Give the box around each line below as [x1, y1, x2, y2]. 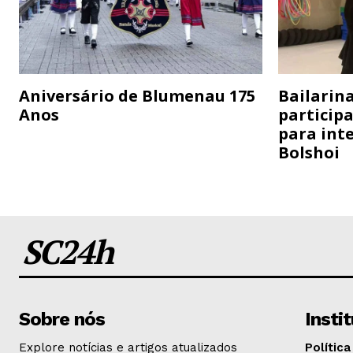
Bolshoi [278, 142, 340, 164]
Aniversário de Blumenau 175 [19, 85, 255, 107]
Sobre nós [19, 308, 105, 331]
